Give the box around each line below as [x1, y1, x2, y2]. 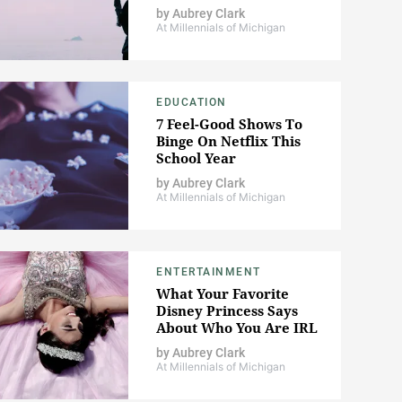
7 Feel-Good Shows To [156, 115, 302, 134]
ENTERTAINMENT [156, 266, 261, 279]
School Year [156, 149, 236, 168]
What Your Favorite [156, 284, 289, 303]
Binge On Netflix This [156, 132, 301, 151]
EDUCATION [156, 96, 227, 109]
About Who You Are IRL [156, 319, 318, 337]
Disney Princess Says [156, 301, 298, 320]
